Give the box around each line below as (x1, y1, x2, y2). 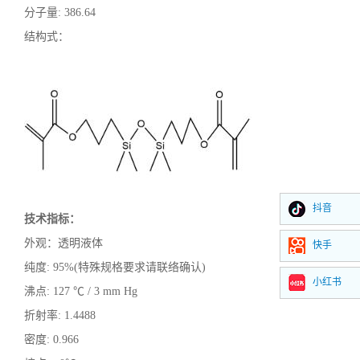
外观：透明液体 (24, 237, 103, 249)
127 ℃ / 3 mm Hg (50, 285, 137, 297)
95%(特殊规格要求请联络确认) (50, 261, 206, 273)
